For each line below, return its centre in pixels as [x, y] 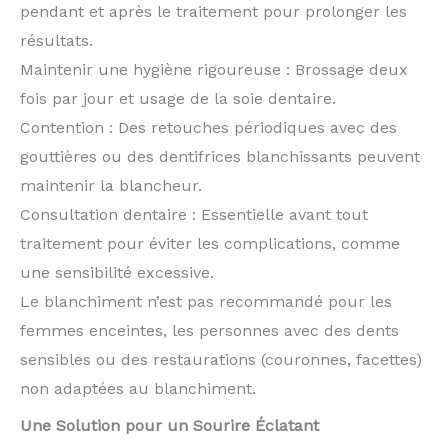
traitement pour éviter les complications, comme [210, 243]
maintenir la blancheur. [111, 185]
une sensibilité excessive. [117, 272]
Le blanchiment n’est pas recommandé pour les [206, 301]
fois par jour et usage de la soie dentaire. [178, 98]
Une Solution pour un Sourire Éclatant [169, 426]
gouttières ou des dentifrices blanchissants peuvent [220, 156]
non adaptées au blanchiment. [138, 388]
